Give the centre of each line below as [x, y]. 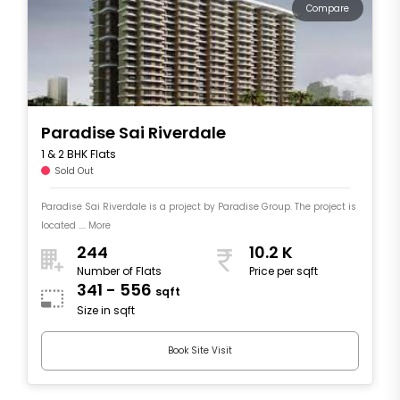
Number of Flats [119, 271]
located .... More [76, 225]
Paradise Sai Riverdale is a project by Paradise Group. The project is [199, 206]
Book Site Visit [200, 351]
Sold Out [74, 171]
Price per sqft [283, 271]
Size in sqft [106, 311]
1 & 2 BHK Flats [79, 154]
